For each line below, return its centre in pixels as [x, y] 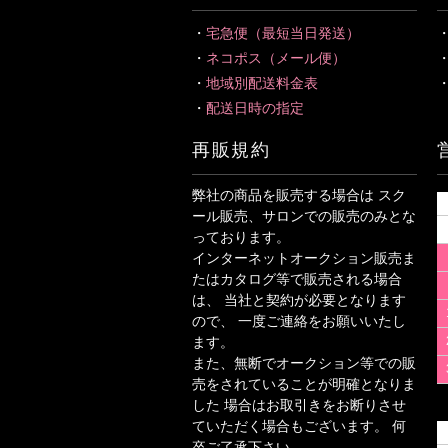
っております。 [240, 237]
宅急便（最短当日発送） [282, 33]
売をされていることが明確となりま [303, 384]
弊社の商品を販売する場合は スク [298, 195]
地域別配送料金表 [261, 83]
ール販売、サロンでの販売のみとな [303, 216]
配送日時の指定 [254, 108]
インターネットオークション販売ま [303, 258]
